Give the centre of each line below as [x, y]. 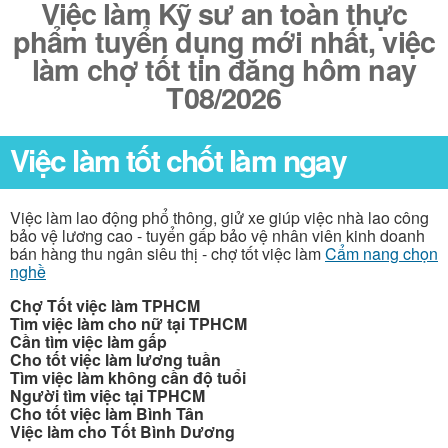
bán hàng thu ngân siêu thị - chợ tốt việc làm [167, 253]
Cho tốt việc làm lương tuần [115, 359]
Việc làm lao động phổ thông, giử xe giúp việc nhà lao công [219, 217]
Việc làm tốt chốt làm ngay [178, 159]
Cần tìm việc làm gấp [88, 341]
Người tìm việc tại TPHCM [107, 395]
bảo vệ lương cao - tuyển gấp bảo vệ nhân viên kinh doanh [217, 235]
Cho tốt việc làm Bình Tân [107, 413]
